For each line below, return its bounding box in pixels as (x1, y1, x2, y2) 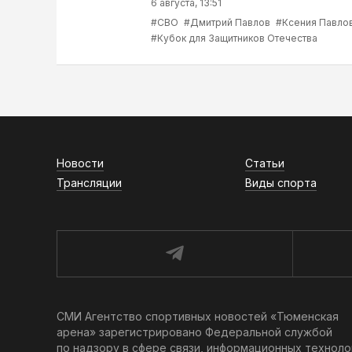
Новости (57, 156, 104, 170)
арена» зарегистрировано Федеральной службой (57, 325, 332, 339)
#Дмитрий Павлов (184, 16, 270, 28)
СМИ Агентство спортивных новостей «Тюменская (57, 310, 339, 323)
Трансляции (57, 176, 122, 189)
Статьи (245, 156, 284, 170)
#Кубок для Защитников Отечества (151, 31, 317, 44)
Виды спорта (245, 176, 317, 189)
